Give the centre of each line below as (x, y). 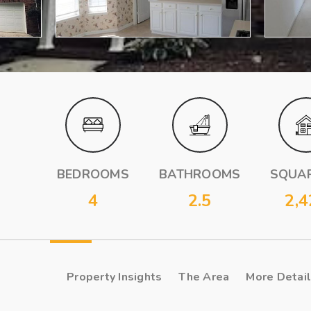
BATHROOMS (200, 174)
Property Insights (115, 277)
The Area (204, 277)
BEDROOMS (93, 174)
